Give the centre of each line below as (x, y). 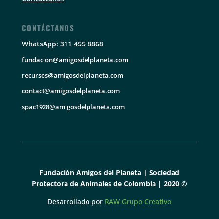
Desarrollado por (76, 202)
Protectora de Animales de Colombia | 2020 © (109, 184)
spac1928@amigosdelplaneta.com (73, 107)
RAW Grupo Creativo (138, 202)
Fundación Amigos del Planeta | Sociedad (109, 173)
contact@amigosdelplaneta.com (71, 91)
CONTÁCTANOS (48, 28)
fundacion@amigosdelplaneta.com (75, 60)
